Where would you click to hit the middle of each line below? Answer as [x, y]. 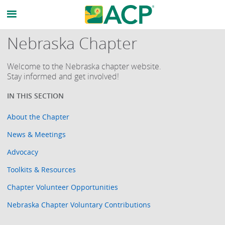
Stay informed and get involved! [63, 76]
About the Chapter [38, 117]
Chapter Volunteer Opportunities [63, 187]
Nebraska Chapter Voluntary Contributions [79, 204]
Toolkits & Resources [42, 169]
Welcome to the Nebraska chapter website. [84, 66]
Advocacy [23, 152]
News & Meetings [37, 134]
